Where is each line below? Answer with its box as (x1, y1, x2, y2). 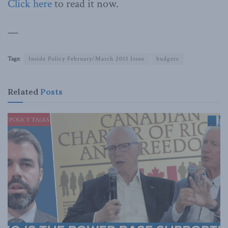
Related (8, 86, 38, 97)
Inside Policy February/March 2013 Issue (28, 54, 145, 63)
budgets (156, 54, 179, 63)
